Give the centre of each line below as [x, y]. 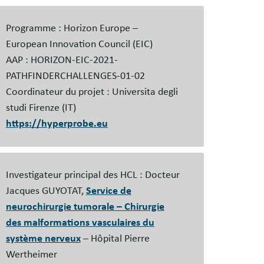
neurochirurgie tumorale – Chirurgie [85, 207]
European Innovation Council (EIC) [79, 44]
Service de [108, 191]
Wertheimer [35, 255]
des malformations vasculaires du [80, 223]
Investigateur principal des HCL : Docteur [93, 175]
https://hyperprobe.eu [57, 124]
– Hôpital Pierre [115, 239]
